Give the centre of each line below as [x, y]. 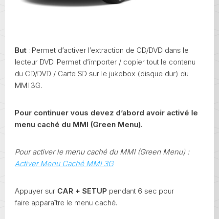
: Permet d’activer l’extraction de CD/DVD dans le [108, 50]
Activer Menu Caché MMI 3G [64, 163]
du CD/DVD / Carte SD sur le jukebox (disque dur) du [102, 73]
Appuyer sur [36, 191]
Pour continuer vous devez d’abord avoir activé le [106, 112]
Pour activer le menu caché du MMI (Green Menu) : [102, 152]
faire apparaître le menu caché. [66, 202]
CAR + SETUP [82, 191]
